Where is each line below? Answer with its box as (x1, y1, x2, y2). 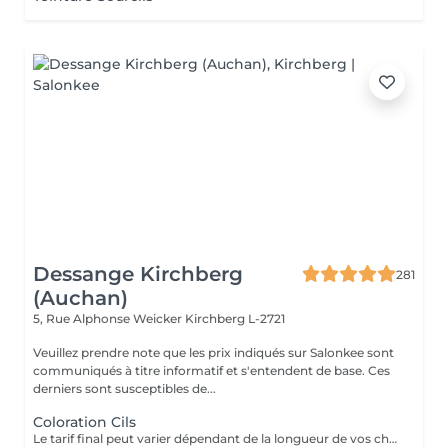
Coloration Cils (33, 413, 136, 431)
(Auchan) (33, 286, 128, 310)
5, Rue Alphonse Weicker (33, 311, 185, 326)
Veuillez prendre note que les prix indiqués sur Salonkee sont (33, 345, 394, 360)
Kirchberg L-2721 (185, 311, 285, 326)
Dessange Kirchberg (33, 262, 243, 286)
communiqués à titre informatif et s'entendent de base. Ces (33, 363, 390, 378)
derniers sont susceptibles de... (33, 381, 216, 396)
